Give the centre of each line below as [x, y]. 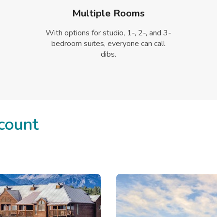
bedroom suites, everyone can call [108, 44]
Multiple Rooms [108, 14]
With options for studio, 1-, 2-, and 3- [108, 33]
